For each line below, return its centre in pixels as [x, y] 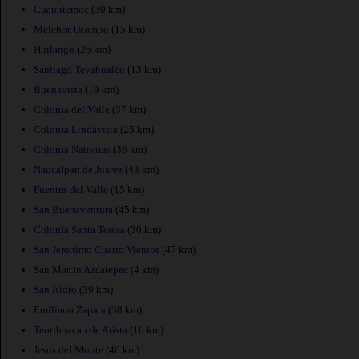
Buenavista [58, 89]
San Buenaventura [73, 209]
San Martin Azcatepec [81, 269]
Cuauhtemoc [61, 9]
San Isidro [55, 289]
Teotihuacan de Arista [81, 329]
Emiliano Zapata [70, 309]
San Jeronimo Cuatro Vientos [97, 249]
